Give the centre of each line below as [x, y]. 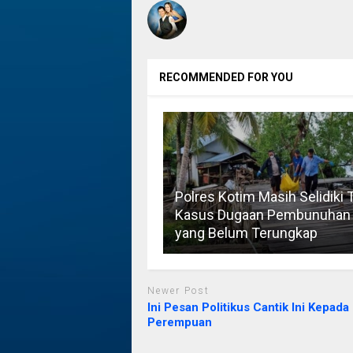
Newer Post [178, 291]
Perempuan [179, 322]
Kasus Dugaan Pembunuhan [262, 215]
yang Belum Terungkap [246, 233]
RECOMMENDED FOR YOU [226, 78]
